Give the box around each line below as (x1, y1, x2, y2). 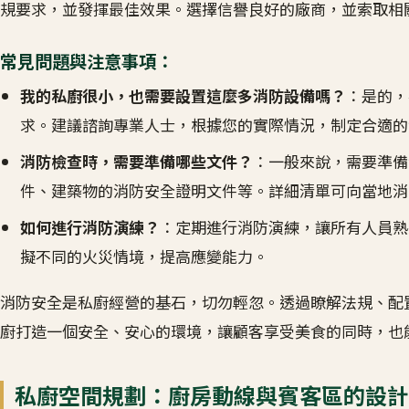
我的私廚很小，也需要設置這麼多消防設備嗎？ (20, 84, 347, 108)
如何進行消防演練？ (20, 215, 161, 239)
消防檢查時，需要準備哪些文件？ (20, 150, 254, 173)
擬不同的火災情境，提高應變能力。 (20, 245, 269, 268)
